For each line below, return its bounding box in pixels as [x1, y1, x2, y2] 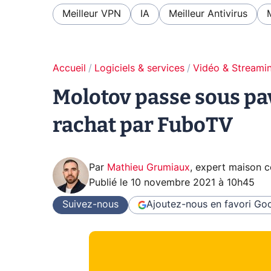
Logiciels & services [94, 63, 184, 73]
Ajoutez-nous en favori [146, 200, 251, 210]
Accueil [53, 63, 86, 73]
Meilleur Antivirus [169, 8, 247, 19]
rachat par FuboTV [53, 112, 233, 137]
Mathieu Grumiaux [107, 162, 190, 172]
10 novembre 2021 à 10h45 [131, 177, 255, 188]
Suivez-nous [62, 200, 119, 210]
